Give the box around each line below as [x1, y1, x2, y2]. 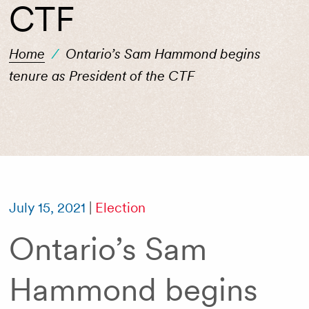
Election [94, 199, 146, 216]
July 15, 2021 [8, 199, 86, 216]
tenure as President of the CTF [8, 68, 195, 84]
